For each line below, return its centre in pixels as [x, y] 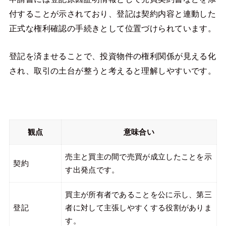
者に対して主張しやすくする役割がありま [139, 208]
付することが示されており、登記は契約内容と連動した [112, 14]
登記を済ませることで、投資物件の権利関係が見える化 [112, 56]
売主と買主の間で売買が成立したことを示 [139, 157]
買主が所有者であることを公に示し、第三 [139, 195]
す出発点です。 [92, 170]
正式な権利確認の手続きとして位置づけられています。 [112, 29]
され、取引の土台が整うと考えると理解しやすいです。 [112, 71]
